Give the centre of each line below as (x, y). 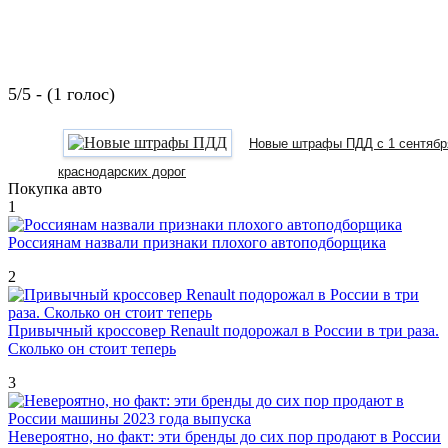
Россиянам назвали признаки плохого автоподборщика (197, 242)
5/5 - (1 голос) (61, 93)
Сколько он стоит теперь (92, 348)
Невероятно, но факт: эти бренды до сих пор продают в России (224, 436)
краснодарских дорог (122, 171)
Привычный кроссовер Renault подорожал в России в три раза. (223, 330)
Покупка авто (55, 188)
